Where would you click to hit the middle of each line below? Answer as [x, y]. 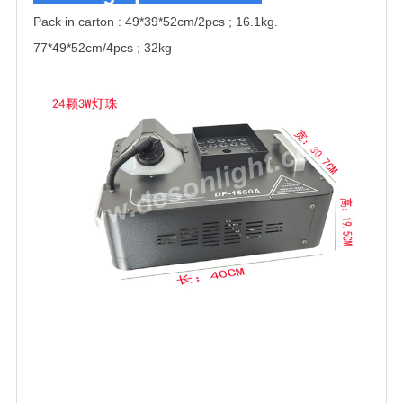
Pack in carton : [79, 22]
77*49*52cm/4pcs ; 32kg [103, 48]
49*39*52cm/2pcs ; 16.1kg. [201, 22]
